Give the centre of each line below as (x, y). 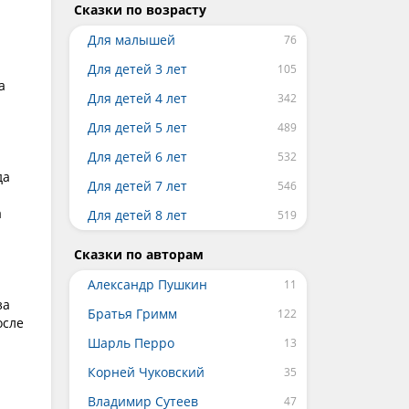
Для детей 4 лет (137, 98)
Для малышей (131, 40)
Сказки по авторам (139, 254)
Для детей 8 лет (137, 215)
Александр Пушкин (147, 284)
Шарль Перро (131, 343)
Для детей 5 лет (137, 127)
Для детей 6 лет (137, 157)
